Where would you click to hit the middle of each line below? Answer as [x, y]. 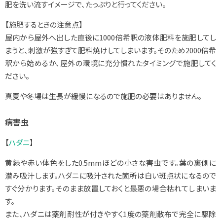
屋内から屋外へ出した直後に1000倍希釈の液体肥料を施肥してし [110, 37]
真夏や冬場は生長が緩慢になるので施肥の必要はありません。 [103, 96]
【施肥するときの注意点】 [44, 25]
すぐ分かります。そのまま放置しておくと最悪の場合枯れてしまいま [110, 188]
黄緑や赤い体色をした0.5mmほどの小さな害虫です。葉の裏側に [110, 163]
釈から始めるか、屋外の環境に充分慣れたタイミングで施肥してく [110, 63]
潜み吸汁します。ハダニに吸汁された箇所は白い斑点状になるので [110, 176]
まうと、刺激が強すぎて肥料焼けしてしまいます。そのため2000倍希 [110, 50]
